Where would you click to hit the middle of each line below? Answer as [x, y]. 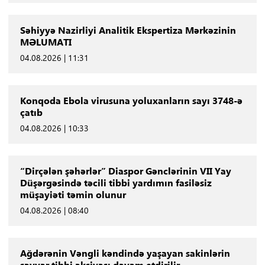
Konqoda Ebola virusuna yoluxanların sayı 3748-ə [131, 100]
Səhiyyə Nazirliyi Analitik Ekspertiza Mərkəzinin [128, 30]
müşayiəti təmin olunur [73, 194]
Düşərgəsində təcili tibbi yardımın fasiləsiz [116, 182]
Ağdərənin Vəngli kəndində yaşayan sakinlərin [125, 253]
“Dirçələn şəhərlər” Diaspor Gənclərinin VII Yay [125, 171]
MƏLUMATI [46, 42]
